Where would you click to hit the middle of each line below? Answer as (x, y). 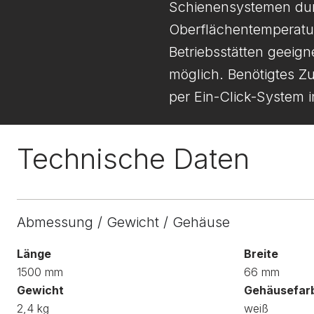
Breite (261, 254)
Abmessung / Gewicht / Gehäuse (123, 222)
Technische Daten (133, 159)
